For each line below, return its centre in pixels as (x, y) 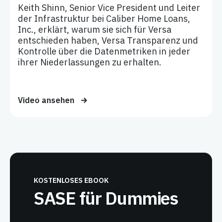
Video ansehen (47, 100)
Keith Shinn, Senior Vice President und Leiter (109, 8)
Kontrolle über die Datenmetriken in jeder (104, 51)
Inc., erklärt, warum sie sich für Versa (95, 29)
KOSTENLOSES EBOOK (71, 180)
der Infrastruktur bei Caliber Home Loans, (104, 19)
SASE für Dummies (106, 198)
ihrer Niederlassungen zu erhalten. (90, 62)
